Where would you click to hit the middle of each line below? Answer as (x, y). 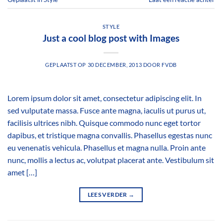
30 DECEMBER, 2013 (115, 64)
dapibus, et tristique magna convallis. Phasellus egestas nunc (110, 135)
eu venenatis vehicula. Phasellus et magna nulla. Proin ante (107, 147)
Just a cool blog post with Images (111, 38)
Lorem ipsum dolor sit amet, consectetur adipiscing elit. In (105, 98)
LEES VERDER (108, 194)
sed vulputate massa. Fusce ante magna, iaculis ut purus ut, (107, 110)
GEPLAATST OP (66, 64)
